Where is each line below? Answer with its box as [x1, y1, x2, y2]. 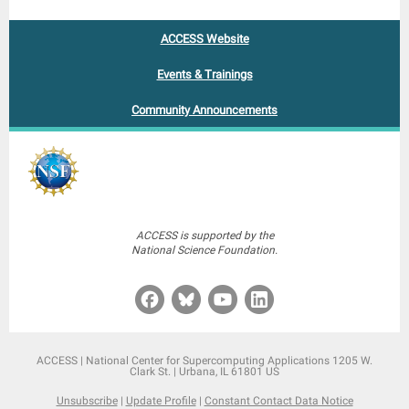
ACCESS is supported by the [135, 229, 274, 242]
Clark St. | [130, 365, 179, 378]
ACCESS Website [160, 32, 249, 46]
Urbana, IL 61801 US [179, 365, 279, 378]
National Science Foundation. [131, 244, 278, 257]
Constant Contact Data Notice [204, 394, 353, 407]
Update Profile [125, 394, 196, 407]
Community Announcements [131, 103, 278, 117]
